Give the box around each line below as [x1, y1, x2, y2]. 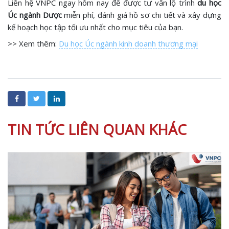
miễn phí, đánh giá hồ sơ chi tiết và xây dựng [61, 10, 222, 20]
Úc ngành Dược [8, 10, 62, 20]
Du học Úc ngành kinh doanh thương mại [59, 38, 198, 49]
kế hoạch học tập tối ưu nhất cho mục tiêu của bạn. [8, 22, 183, 33]
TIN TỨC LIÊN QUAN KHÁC [8, 120, 187, 140]
